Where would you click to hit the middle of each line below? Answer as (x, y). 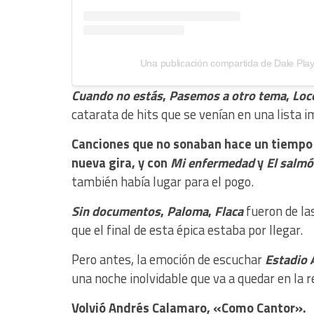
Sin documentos (116, 211)
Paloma (187, 211)
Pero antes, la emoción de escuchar (168, 260)
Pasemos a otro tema (227, 96)
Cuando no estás (117, 96)
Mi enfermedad (212, 163)
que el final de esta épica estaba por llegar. (187, 230)
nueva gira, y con (121, 163)
